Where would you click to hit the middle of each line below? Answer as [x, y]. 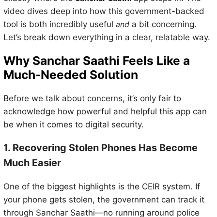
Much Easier [32, 163]
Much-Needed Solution [70, 75]
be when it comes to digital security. [73, 124]
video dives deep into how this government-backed [104, 11]
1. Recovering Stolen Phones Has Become [100, 148]
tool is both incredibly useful [59, 24]
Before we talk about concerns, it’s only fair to [92, 98]
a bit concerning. [163, 24]
